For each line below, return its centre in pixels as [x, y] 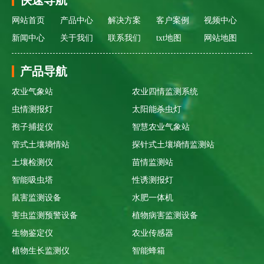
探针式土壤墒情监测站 [173, 144]
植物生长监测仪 [41, 250]
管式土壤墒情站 [41, 144]
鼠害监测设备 [37, 197]
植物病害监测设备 [165, 215]
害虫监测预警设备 [45, 215]
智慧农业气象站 [161, 127]
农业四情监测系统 [165, 91]
